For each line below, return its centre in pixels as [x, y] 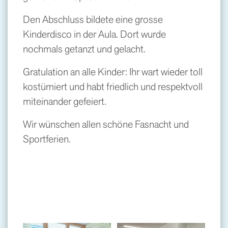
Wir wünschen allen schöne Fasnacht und [106, 124]
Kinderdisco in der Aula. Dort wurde [94, 34]
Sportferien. [47, 139]
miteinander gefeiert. [65, 101]
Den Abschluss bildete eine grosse [93, 19]
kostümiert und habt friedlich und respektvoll [113, 87]
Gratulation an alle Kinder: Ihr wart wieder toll [113, 72]
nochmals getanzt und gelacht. [85, 49]
